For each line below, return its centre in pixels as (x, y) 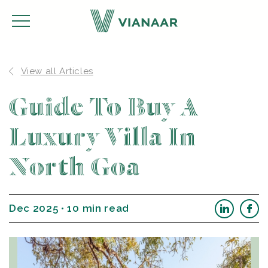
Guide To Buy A (103, 108)
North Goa (75, 167)
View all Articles (57, 71)
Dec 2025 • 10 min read (69, 208)
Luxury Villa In (103, 138)
